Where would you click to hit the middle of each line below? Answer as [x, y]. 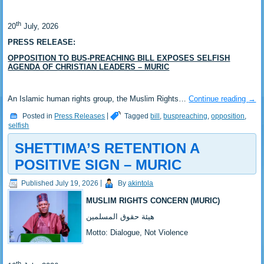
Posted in [38, 116]
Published [38, 183]
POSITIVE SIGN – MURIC [98, 165]
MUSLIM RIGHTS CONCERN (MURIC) [153, 201]
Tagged [137, 116]
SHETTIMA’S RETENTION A [107, 148]
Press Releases [80, 116]
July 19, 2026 [77, 183]
